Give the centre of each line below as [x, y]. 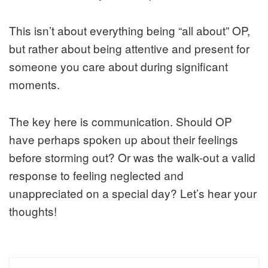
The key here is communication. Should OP [121, 121]
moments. [34, 84]
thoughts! [33, 211]
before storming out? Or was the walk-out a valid [132, 157]
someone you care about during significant [118, 66]
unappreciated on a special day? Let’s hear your [133, 193]
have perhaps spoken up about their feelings [124, 139]
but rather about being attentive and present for [129, 48]
